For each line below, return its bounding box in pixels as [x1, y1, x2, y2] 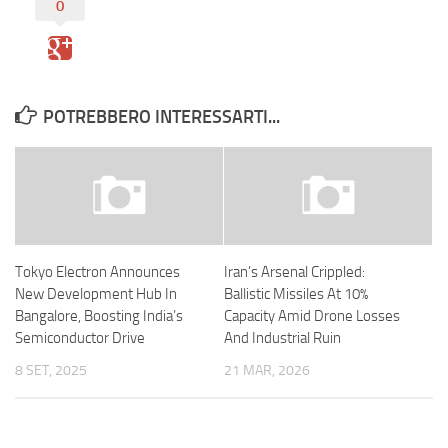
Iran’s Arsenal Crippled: [224, 263, 365, 282]
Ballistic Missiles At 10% [224, 285, 368, 304]
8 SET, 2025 [15, 362, 87, 380]
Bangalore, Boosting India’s [15, 307, 183, 326]
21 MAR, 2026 [224, 362, 310, 380]
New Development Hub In [15, 285, 177, 304]
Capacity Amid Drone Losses [224, 307, 400, 326]
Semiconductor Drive [15, 329, 145, 348]
